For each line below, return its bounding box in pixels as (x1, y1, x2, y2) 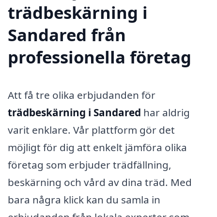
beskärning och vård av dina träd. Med (8, 175, 192, 189)
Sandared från (8, 23, 126, 46)
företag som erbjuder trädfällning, (8, 157, 171, 171)
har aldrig (141, 105, 190, 119)
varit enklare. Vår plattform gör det (8, 123, 175, 137)
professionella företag (8, 45, 191, 68)
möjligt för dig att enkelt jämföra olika (8, 140, 187, 154)
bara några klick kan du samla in (8, 192, 160, 206)
